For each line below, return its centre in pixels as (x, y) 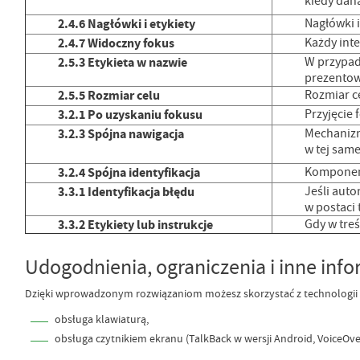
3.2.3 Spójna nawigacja (121, 134)
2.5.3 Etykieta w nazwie (122, 63)
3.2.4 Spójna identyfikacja (129, 173)
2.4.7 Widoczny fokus (116, 43)
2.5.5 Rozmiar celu (108, 96)
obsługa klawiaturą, (101, 319)
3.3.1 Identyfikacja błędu (126, 192)
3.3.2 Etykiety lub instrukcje (135, 225)
